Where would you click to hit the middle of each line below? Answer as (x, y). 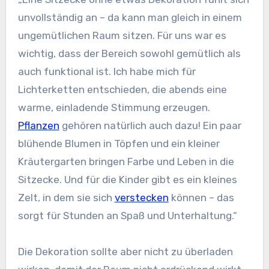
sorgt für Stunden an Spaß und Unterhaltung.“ (127, 216)
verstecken (141, 198)
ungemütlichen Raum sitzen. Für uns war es (122, 36)
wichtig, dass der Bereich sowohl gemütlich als (129, 54)
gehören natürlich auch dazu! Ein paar (150, 126)
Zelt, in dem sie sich (66, 198)
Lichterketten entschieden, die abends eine (122, 90)
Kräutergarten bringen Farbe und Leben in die (126, 162)
